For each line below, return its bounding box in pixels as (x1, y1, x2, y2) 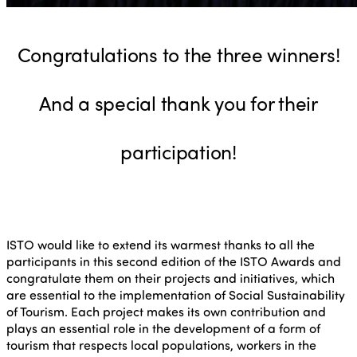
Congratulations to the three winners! (17, 40, 340, 69)
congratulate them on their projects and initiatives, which (6, 269, 335, 287)
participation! (120, 137, 237, 166)
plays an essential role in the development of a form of (6, 320, 320, 337)
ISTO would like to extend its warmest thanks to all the (6, 236, 315, 253)
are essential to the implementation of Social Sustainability (6, 286, 345, 304)
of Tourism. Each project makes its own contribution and (6, 303, 326, 320)
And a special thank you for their (39, 88, 318, 117)
